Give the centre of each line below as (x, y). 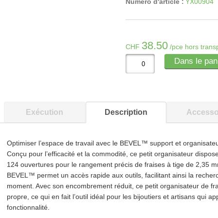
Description (126, 112)
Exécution (44, 112)
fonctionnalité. (28, 207)
